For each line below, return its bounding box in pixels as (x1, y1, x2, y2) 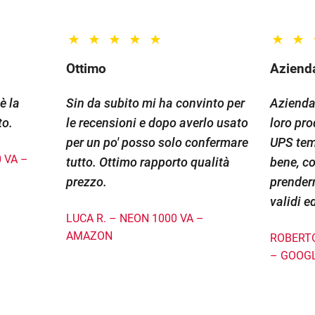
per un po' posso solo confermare (66, 135, 248, 150)
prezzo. (66, 174, 107, 190)
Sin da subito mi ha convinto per (66, 96, 245, 111)
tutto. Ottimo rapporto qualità (66, 155, 230, 170)
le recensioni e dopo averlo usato (66, 115, 248, 131)
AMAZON (66, 229, 112, 243)
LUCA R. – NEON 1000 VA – (66, 212, 204, 226)
